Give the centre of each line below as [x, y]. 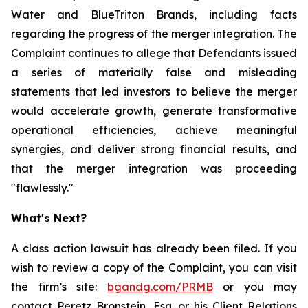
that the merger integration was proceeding [154, 168]
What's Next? [49, 218]
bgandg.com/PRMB [160, 287]
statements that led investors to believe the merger [154, 91]
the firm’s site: [59, 287]
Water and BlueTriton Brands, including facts [154, 14]
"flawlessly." [42, 188]
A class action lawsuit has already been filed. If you [154, 248]
